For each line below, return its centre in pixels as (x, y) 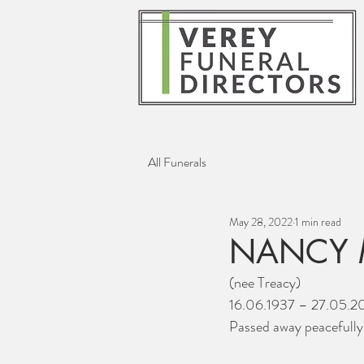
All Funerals (177, 162)
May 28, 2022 (261, 221)
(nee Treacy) (265, 283)
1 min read (318, 221)
